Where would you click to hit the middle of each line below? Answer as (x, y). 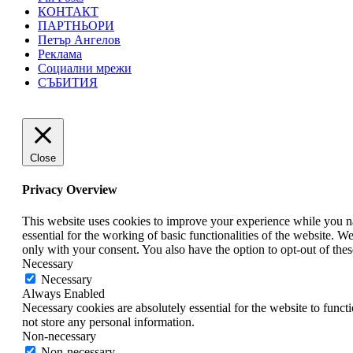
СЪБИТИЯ (68, 83)
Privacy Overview (70, 190)
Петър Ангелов (79, 40)
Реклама (60, 54)
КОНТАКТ (68, 12)
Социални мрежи (85, 69)
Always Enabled (63, 293)
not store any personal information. (108, 321)
